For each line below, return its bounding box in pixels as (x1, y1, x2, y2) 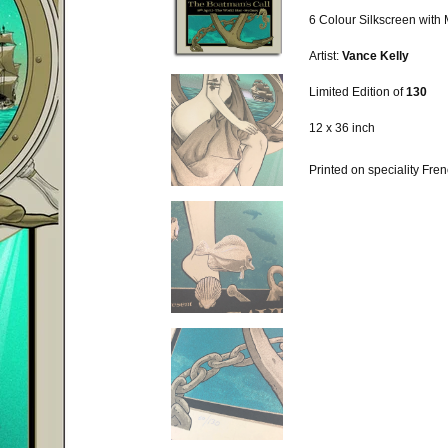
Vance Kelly (339, 49, 409, 63)
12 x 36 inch (309, 121, 375, 135)
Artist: (309, 49, 339, 63)
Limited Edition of (309, 85, 403, 99)
